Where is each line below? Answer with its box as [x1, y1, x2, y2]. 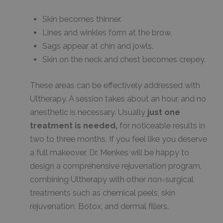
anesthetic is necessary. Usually [30, 108, 147, 117]
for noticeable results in [117, 121, 205, 131]
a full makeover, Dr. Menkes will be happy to [30, 148, 189, 158]
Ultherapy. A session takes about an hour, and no [30, 94, 206, 104]
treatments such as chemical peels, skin [30, 188, 175, 198]
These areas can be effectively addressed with [30, 81, 200, 91]
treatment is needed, [30, 121, 117, 131]
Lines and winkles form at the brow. [42, 28, 172, 38]
